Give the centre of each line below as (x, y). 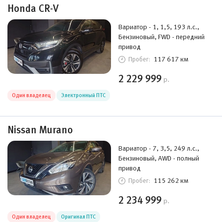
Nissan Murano (40, 130)
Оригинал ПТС (78, 217)
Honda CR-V (33, 8)
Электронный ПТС (83, 95)
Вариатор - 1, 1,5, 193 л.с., (159, 27)
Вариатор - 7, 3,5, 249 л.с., (159, 148)
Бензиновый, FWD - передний (162, 37)
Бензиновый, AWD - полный (159, 158)
